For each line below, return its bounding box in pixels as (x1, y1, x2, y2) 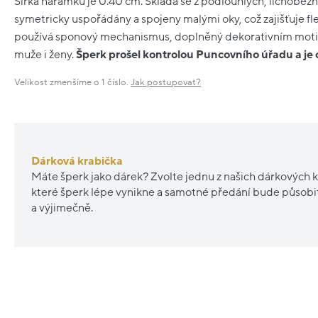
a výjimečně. (31, 202, 93, 215)
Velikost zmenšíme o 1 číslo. (14, 77, 131, 87)
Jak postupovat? (131, 77, 201, 87)
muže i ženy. (14, 48, 76, 62)
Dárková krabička (31, 155, 123, 168)
